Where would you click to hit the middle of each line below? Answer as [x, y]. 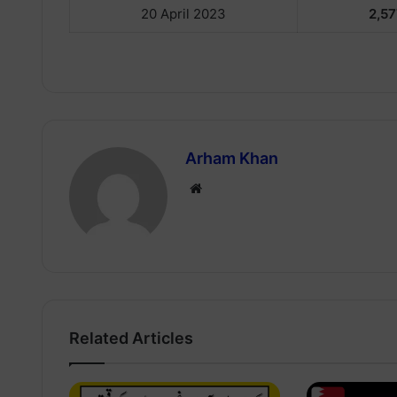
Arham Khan [232, 159]
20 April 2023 [183, 13]
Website [226, 188]
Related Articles [131, 339]
